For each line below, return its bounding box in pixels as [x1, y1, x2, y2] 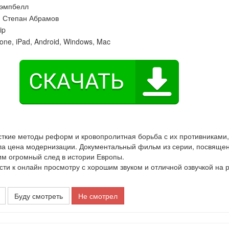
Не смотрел [78, 191, 118, 201]
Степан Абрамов [3, 13, 59, 23]
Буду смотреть [14, 191, 63, 201]
